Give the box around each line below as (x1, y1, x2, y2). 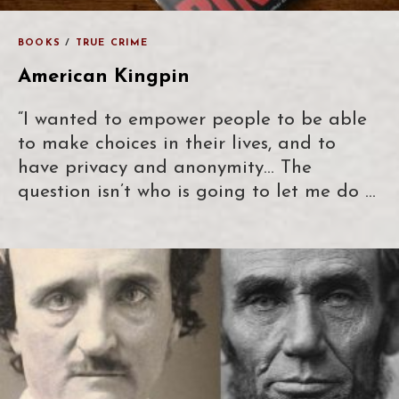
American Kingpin (18, 66, 190, 87)
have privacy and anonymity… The (18, 158, 312, 177)
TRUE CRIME (75, 37, 149, 48)
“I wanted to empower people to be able (18, 110, 367, 129)
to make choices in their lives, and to (18, 134, 336, 153)
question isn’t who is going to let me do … (18, 182, 376, 201)
